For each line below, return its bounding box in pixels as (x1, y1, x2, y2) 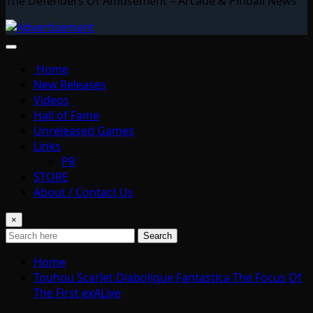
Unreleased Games (34, 122, 134, 138)
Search (143, 230, 172, 241)
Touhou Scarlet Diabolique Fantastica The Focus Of (34, 269, 302, 285)
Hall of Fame (34, 107, 99, 123)
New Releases (34, 76, 106, 92)
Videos (34, 92, 69, 108)
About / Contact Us (34, 184, 133, 200)
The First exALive (34, 284, 121, 300)
